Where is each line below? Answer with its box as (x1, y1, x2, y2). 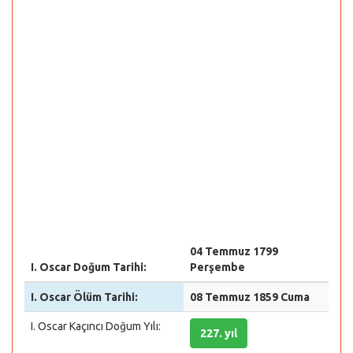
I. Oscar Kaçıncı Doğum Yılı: (31, 320, 161, 333)
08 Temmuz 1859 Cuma (190, 291, 310, 303)
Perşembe (190, 261, 245, 273)
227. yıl (200, 327, 237, 340)
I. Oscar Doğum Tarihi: (31, 261, 147, 273)
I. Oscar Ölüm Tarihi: (31, 291, 138, 303)
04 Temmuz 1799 (190, 245, 278, 258)
